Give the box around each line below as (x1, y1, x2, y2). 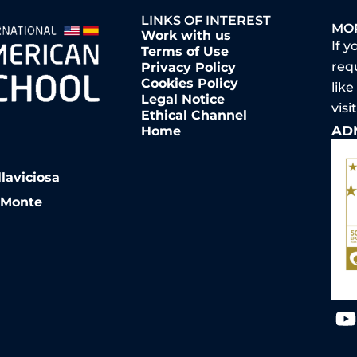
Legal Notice (140, 92, 225, 108)
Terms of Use (140, 44, 229, 60)
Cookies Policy (140, 76, 238, 92)
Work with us (140, 28, 231, 44)
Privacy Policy (140, 60, 236, 76)
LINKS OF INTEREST (140, 13, 271, 29)
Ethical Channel (140, 108, 247, 124)
